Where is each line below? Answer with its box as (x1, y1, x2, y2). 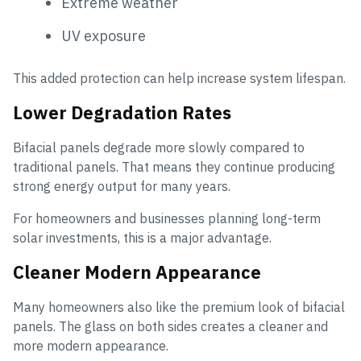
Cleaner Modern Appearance (13, 260, 261, 284)
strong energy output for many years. (13, 178, 230, 195)
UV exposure (61, 27, 146, 46)
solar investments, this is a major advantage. (13, 230, 272, 247)
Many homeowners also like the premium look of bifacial (13, 299, 345, 316)
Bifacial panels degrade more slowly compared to (13, 139, 305, 156)
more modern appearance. (13, 338, 168, 355)
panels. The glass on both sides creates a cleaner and (13, 318, 328, 335)
